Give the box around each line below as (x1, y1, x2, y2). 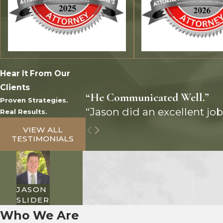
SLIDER (16, 195, 50, 205)
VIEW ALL (22, 124, 63, 134)
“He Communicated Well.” (85, 90, 209, 105)
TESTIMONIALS (11, 133, 74, 143)
